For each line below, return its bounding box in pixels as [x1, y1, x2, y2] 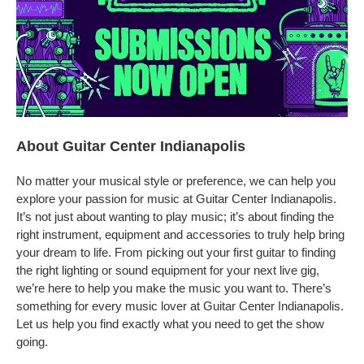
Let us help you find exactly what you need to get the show [16, 317, 324, 331]
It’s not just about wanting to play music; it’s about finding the [16, 210, 334, 223]
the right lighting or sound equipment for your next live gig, [16, 263, 319, 277]
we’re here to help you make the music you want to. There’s [16, 281, 331, 295]
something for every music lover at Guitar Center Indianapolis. [16, 299, 344, 313]
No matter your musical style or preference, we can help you [16, 174, 336, 188]
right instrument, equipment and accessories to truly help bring [16, 227, 344, 241]
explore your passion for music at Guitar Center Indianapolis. [16, 192, 336, 206]
